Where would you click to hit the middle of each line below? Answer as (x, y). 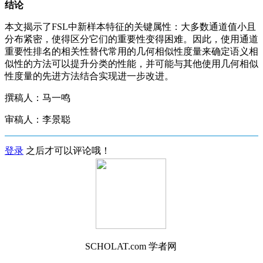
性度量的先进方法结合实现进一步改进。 (89, 76)
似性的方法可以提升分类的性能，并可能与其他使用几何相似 (131, 63)
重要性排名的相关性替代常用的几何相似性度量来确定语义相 (131, 51)
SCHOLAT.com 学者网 (131, 246)
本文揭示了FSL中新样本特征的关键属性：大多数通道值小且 (130, 26)
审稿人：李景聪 (38, 119)
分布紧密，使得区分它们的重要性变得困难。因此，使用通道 (131, 39)
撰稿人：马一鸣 (38, 97)
